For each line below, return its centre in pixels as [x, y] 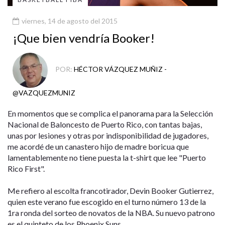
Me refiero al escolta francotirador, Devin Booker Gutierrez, [110, 190]
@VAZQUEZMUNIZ [44, 92]
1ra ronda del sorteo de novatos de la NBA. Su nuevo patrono [111, 212]
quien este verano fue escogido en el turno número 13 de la [107, 201]
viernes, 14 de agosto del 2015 [69, 21]
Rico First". [26, 168]
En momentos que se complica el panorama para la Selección [110, 113]
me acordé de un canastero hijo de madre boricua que [98, 146]
